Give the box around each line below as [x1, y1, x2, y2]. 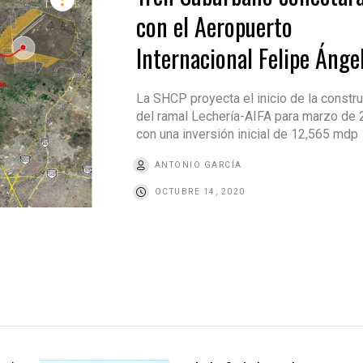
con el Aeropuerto [135, 8, 293, 45]
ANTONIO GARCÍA [154, 160, 242, 170]
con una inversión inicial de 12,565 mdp [135, 126, 358, 143]
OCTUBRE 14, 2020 [154, 187, 246, 197]
